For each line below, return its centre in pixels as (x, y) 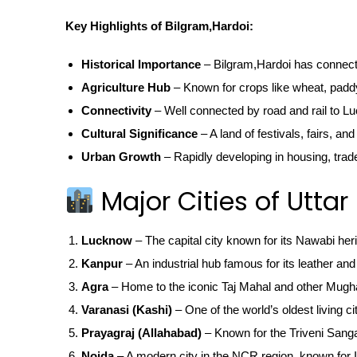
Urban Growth (121, 156)
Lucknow (107, 240)
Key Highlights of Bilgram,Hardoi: (159, 26)
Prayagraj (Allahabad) (141, 332)
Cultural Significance (139, 133)
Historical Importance (141, 64)
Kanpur (102, 263)
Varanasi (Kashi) (127, 309)
